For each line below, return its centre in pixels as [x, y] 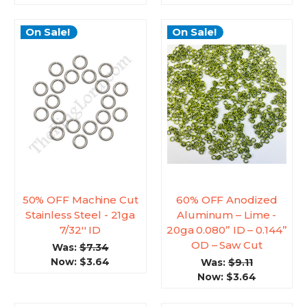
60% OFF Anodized [227, 200]
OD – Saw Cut [226, 245]
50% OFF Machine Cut [80, 200]
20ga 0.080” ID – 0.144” [226, 230]
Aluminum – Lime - [227, 215]
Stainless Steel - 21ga [81, 215]
